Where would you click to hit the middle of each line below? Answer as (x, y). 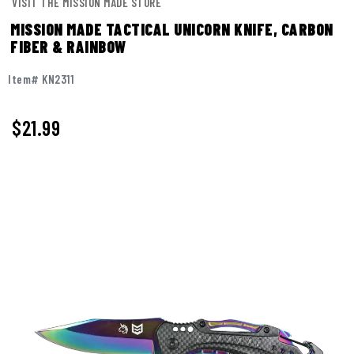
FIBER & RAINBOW (68, 47)
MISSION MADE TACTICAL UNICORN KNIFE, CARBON (172, 30)
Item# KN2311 (41, 79)
